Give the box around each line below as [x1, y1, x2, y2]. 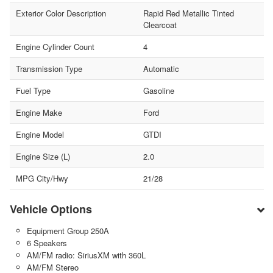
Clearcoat [143, 19, 177, 31]
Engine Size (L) [16, 151, 70, 163]
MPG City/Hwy [16, 172, 68, 185]
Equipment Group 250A [26, 225, 109, 237]
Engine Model [16, 129, 64, 141]
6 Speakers [26, 237, 67, 249]
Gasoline [143, 85, 174, 97]
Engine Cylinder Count [16, 41, 94, 53]
